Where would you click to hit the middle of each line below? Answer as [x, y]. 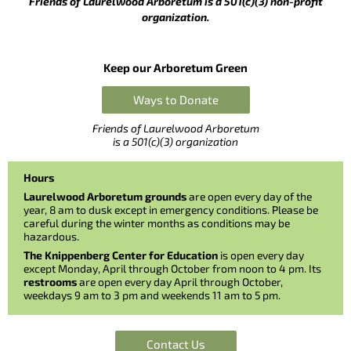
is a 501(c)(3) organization [175, 142]
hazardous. [51, 237]
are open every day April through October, [180, 282]
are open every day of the [250, 197]
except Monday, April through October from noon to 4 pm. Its [172, 269]
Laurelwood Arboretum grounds [106, 197]
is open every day [261, 255]
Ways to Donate [175, 100]
